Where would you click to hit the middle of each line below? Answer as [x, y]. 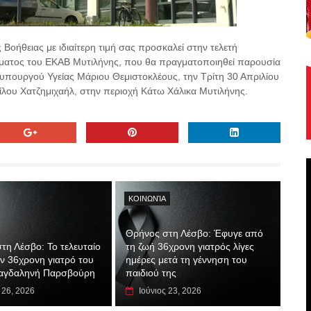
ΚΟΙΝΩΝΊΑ [147, 199]
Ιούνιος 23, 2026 [170, 291]
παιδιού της [151, 273]
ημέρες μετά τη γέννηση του [187, 260]
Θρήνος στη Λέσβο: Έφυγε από [195, 233]
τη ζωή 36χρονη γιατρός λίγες [190, 246]
